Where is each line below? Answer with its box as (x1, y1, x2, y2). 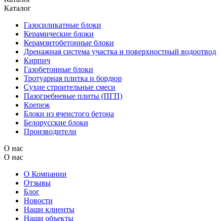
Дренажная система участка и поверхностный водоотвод (24, 47, 216, 56)
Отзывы (24, 178, 51, 187)
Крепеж (24, 100, 50, 109)
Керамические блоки (24, 29, 94, 38)
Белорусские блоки (24, 118, 88, 127)
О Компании (24, 169, 67, 178)
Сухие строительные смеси (24, 82, 115, 91)
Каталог (4, 3, 31, 12)
